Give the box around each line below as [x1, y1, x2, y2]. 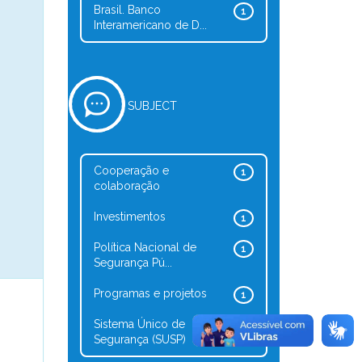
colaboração [93, 179, 160, 192]
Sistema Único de [93, 318, 185, 330]
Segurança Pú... [93, 256, 172, 269]
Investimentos [93, 210, 166, 223]
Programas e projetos [93, 287, 207, 300]
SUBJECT [127, 99, 177, 112]
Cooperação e [93, 164, 169, 177]
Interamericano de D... [93, 19, 207, 32]
